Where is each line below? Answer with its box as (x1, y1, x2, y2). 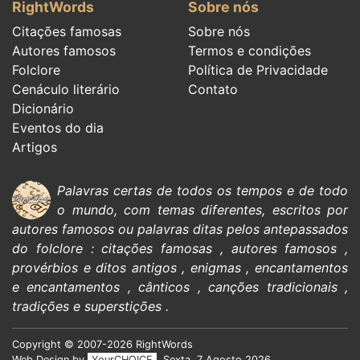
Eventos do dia (12, 120, 104, 137)
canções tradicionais (208, 279, 337, 296)
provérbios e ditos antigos (12, 260, 177, 276)
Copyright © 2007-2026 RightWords (12, 338, 193, 351)
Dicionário (12, 100, 74, 117)
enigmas (190, 260, 241, 276)
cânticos (138, 279, 190, 296)
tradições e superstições (12, 298, 162, 315)
